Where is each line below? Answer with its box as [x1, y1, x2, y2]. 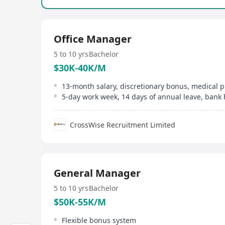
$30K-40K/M [54, 62, 106, 74]
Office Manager [54, 32, 132, 46]
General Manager [54, 166, 141, 180]
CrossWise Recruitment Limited [70, 120, 175, 130]
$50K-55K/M [54, 196, 106, 208]
